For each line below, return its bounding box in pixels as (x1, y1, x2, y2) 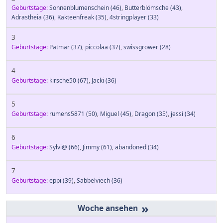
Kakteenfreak (57, 13, 94, 21)
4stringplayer (110, 13, 146, 21)
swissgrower (123, 43, 158, 51)
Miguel (100, 110, 119, 118)
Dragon (134, 110, 155, 118)
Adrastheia (11, 13, 42, 21)
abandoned (115, 143, 146, 151)
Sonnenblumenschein (49, 3, 109, 12)
